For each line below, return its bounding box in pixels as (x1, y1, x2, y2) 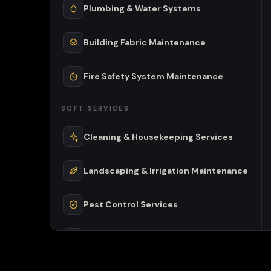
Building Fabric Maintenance (83, 37, 206, 48)
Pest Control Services (83, 199, 178, 210)
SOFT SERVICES (61, 105, 130, 113)
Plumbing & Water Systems (83, 3, 201, 14)
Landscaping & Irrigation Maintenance (83, 165, 248, 176)
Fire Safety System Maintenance (83, 71, 223, 82)
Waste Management (83, 233, 170, 244)
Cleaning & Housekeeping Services (83, 131, 233, 142)
